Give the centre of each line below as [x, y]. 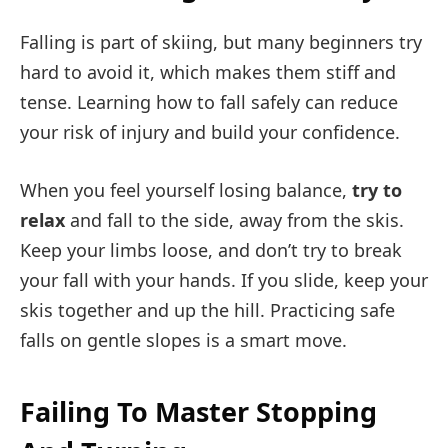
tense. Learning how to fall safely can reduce [209, 102]
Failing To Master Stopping [198, 411]
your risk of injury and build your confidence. [210, 132]
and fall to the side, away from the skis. [234, 220]
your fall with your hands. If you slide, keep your [224, 280]
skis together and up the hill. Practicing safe [207, 310]
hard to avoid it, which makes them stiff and [208, 72]
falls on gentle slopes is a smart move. [183, 340]
